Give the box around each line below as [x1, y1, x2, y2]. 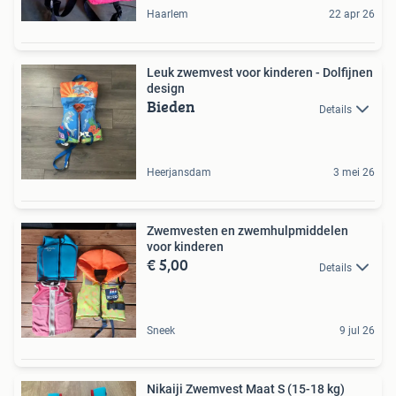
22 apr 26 [329, 8, 375, 21]
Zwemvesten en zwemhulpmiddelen [147, 224, 348, 239]
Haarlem [147, 8, 188, 21]
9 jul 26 [339, 324, 375, 338]
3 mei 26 [333, 166, 375, 179]
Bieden [147, 95, 195, 119]
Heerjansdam [147, 166, 211, 179]
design [147, 81, 185, 96]
